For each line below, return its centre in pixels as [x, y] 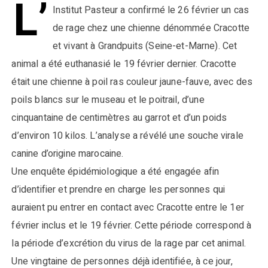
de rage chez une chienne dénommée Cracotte [151, 28]
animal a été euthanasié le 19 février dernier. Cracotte [124, 64]
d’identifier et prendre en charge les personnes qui [118, 190]
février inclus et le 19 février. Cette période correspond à [132, 226]
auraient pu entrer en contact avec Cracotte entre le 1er [128, 208]
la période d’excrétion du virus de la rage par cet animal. [129, 243]
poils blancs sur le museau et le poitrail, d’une [108, 100]
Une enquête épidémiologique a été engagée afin [115, 172]
